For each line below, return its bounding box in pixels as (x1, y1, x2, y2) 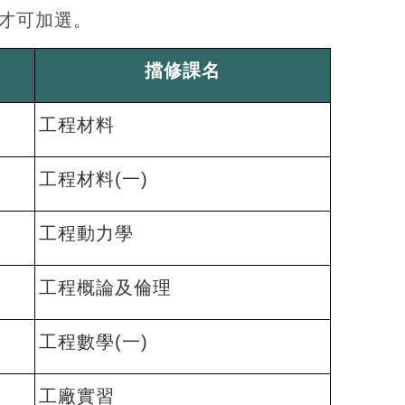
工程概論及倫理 (39, 278, 172, 297)
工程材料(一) (39, 169, 148, 189)
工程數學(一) (39, 332, 148, 352)
